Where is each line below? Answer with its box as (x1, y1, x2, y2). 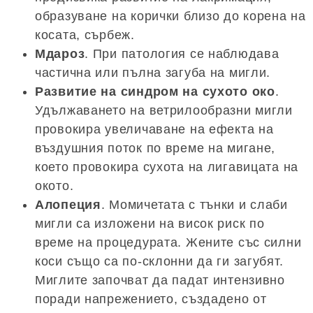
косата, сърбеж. (35, 27, 135, 42)
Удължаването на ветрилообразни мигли (35, 103, 293, 117)
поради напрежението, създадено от (35, 291, 267, 306)
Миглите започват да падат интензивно (35, 272, 285, 287)
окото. (35, 178, 74, 193)
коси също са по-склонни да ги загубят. (35, 254, 284, 268)
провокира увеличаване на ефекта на (35, 122, 274, 136)
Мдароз (35, 46, 85, 61)
